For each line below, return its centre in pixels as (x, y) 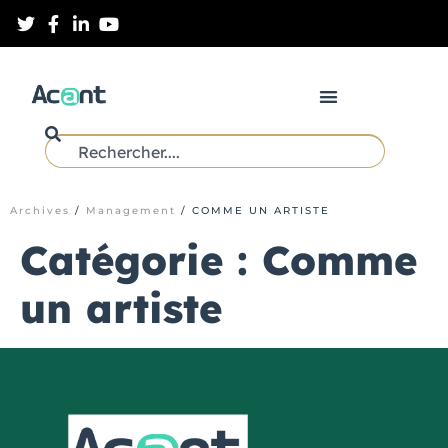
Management (131, 211)
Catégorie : (141, 260)
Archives (40, 211)
